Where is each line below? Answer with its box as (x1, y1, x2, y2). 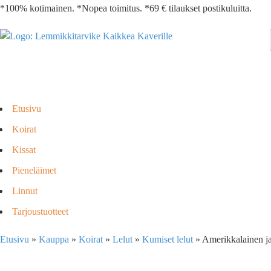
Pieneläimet (12, 165, 56, 175)
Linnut (12, 186, 38, 196)
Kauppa (39, 234, 69, 244)
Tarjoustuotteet (12, 206, 68, 217)
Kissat (12, 145, 36, 155)
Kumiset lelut (142, 234, 193, 244)
